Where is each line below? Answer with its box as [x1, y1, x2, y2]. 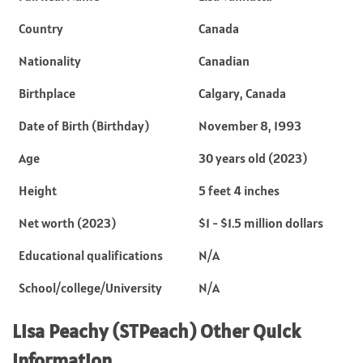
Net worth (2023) [19, 214, 116, 231]
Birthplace [19, 84, 75, 101]
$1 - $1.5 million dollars [199, 214, 323, 231]
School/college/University [19, 279, 162, 296]
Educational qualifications [19, 246, 163, 263]
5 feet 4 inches [199, 181, 280, 199]
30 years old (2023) [199, 149, 307, 166]
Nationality [19, 52, 81, 69]
